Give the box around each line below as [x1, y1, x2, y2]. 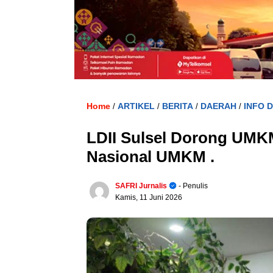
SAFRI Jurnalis [115, 182, 167, 191]
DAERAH [200, 101, 236, 112]
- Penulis [177, 182, 208, 191]
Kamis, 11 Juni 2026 [115, 193, 182, 202]
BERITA [162, 101, 193, 112]
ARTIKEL [118, 101, 155, 112]
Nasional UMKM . [87, 147, 219, 166]
